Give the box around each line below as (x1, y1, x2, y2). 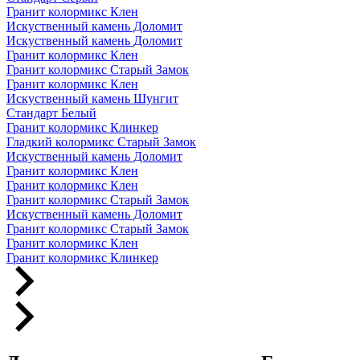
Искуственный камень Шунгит (6, 92, 178, 106)
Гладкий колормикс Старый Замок (6, 135, 196, 149)
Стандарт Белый (6, 106, 96, 121)
